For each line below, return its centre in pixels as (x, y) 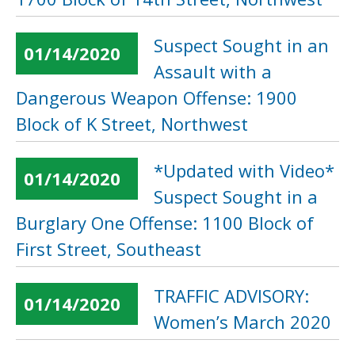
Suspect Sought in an (241, 45)
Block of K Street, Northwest (132, 124)
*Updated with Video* (244, 170)
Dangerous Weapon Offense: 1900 (157, 97)
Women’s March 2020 (242, 322)
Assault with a (213, 71)
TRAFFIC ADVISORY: (231, 296)
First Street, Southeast (109, 249)
